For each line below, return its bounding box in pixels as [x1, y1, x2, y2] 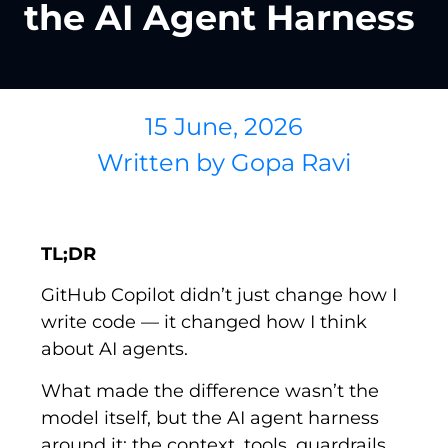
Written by [97, 148, 225, 177]
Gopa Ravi [225, 148, 351, 177]
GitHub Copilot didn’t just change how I [41, 284, 398, 307]
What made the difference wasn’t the [41, 379, 380, 402]
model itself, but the [41, 406, 228, 429]
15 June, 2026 [145, 112, 303, 141]
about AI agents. [41, 338, 189, 361]
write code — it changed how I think [41, 311, 368, 334]
